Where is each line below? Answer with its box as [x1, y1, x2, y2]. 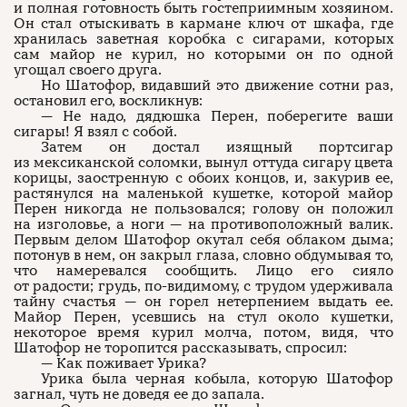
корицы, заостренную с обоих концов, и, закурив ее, [14, 169, 393, 187]
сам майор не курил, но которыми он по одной [14, 45, 393, 64]
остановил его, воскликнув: [14, 92, 203, 110]
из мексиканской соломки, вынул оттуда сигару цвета [14, 154, 393, 172]
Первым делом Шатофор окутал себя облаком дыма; [14, 231, 393, 249]
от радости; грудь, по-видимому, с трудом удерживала [14, 277, 393, 295]
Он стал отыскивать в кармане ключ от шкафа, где [14, 15, 393, 33]
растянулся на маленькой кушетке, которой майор [14, 184, 393, 203]
